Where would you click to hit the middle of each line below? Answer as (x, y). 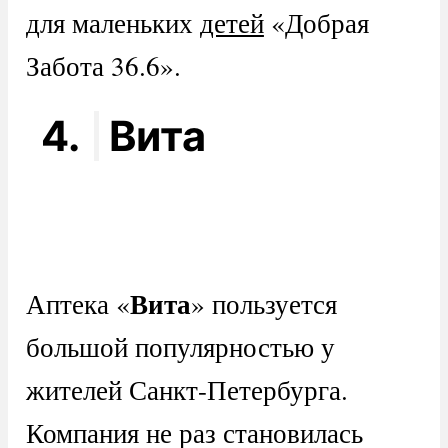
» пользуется (263, 304)
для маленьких (112, 23)
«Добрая (316, 23)
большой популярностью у (180, 347)
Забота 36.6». (103, 66)
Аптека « (77, 304)
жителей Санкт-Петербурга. (186, 390)
